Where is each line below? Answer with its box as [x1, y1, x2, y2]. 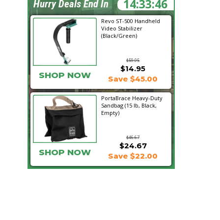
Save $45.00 [108, 74, 158, 83]
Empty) [101, 109, 119, 116]
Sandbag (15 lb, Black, [101, 102, 157, 109]
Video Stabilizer [101, 25, 142, 32]
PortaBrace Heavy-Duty [101, 94, 163, 102]
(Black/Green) [101, 32, 137, 39]
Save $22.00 [108, 151, 158, 161]
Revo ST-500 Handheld [101, 17, 160, 25]
